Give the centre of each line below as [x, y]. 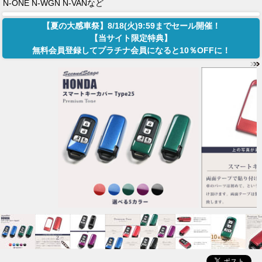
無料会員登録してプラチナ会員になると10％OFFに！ [131, 51]
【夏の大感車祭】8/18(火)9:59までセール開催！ [131, 26]
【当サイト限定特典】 [131, 38]
